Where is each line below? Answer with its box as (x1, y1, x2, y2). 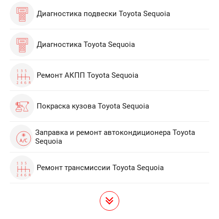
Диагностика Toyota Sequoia (37, 40, 135, 49)
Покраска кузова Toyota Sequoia (37, 102, 149, 110)
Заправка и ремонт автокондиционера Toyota (35, 128, 195, 137)
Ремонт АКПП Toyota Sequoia (37, 71, 138, 80)
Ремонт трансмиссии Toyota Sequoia (37, 163, 164, 172)
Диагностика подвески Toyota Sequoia (37, 9, 170, 18)
